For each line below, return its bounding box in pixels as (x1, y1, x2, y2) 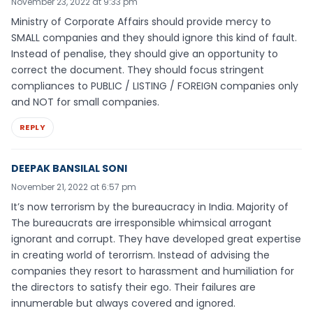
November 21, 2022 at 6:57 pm (11, 180, 136, 193)
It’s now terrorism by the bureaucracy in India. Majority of (11, 199, 289, 214)
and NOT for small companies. (11, 95, 159, 110)
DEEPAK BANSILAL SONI (11, 161, 127, 175)
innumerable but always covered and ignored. (11, 296, 235, 310)
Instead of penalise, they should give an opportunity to (11, 47, 278, 61)
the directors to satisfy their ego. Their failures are (11, 279, 256, 294)
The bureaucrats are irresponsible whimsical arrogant (11, 215, 272, 230)
